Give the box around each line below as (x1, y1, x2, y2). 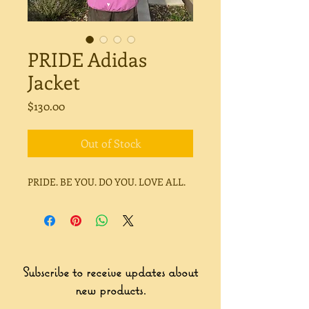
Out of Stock (80, 136, 141, 151)
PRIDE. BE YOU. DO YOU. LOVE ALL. (28, 175, 186, 189)
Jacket (28, 69, 80, 95)
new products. (74, 281, 146, 299)
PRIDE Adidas (28, 46, 147, 72)
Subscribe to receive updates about (23, 263, 198, 281)
